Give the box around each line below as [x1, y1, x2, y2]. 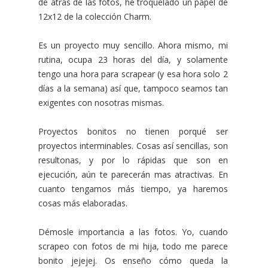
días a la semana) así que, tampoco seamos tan [38, 83, 228, 95]
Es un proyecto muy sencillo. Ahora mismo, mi [38, 39, 228, 51]
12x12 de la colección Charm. [38, 11, 154, 23]
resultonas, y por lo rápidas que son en [38, 154, 228, 166]
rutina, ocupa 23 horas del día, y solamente [38, 54, 228, 66]
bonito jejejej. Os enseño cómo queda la [38, 255, 228, 267]
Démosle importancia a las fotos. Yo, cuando [38, 226, 228, 238]
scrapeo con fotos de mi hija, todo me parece [38, 240, 228, 252]
